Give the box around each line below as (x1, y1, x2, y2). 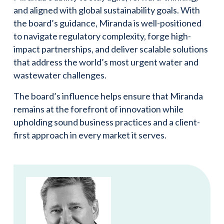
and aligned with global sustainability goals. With (13, 4, 200, 15)
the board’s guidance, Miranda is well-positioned (13, 17, 201, 28)
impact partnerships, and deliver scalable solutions (13, 43, 208, 54)
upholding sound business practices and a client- (13, 116, 200, 127)
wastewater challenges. (13, 69, 106, 80)
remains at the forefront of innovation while (13, 103, 183, 114)
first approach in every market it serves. (13, 129, 166, 140)
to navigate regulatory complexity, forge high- (13, 30, 191, 41)
